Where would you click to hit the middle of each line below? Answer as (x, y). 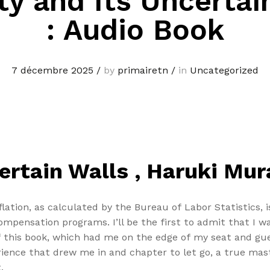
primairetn (143, 71)
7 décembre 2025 (52, 71)
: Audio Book (135, 30)
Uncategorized (224, 71)
